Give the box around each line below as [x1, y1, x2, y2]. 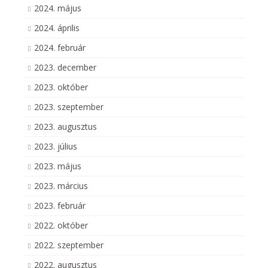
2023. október [34, 81, 88, 93]
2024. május [34, 2, 81, 14]
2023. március [34, 180, 88, 191]
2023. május [34, 160, 81, 172]
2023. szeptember [34, 101, 103, 112]
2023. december [34, 62, 96, 73]
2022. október [34, 220, 88, 231]
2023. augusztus [34, 121, 97, 132]
